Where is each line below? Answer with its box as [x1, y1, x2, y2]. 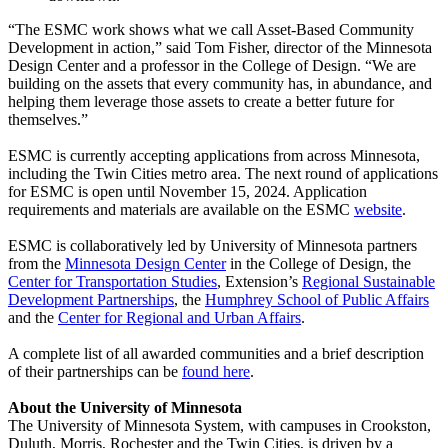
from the [8, 254, 65, 272]
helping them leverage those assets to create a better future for [8, 92, 394, 110]
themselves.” [8, 110, 92, 128]
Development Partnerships [8, 290, 174, 308]
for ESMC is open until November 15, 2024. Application [8, 182, 367, 200]
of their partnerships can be [8, 362, 182, 380]
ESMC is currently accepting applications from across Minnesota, [8, 146, 420, 164]
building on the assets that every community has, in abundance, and [8, 74, 432, 92]
